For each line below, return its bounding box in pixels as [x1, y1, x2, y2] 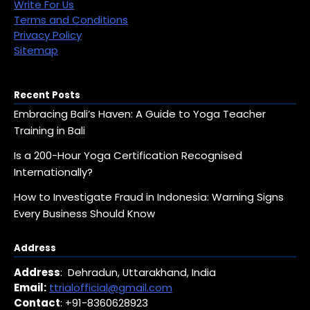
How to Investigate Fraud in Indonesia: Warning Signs [14, 190, 284, 205]
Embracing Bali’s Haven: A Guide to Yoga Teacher [14, 107, 266, 122]
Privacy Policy [14, 27, 82, 42]
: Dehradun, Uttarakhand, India [60, 264, 216, 280]
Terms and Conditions [14, 12, 128, 27]
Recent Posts [14, 89, 80, 102]
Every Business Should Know [14, 206, 155, 221]
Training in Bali [14, 123, 85, 138]
